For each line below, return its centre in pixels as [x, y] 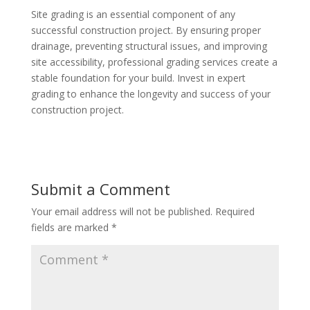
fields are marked [71, 227]
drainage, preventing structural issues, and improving [149, 46]
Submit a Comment [100, 189]
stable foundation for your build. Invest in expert [138, 77]
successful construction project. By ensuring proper [146, 30]
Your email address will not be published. [121, 211]
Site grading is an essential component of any [133, 14]
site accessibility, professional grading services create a [154, 62]
